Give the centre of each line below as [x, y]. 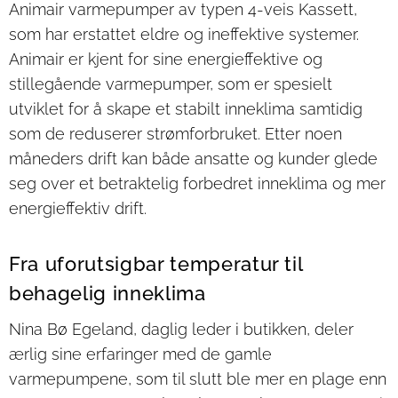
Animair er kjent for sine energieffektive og [166, 59]
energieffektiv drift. [78, 208]
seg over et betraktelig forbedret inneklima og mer [197, 183]
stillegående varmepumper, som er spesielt [171, 84]
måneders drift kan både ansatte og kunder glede [193, 158]
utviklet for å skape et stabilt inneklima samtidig [186, 108]
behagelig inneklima [107, 293]
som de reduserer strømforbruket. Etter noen [175, 133]
